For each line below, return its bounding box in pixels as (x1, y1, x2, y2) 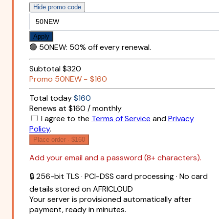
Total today (29, 93, 72, 104)
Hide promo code (33, 3, 81, 11)
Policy (29, 124, 50, 134)
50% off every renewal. (69, 42, 151, 53)
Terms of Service (91, 113, 151, 124)
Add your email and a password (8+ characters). (29, 153, 201, 163)
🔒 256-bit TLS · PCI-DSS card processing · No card (29, 171, 208, 182)
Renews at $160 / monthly (29, 103, 122, 114)
